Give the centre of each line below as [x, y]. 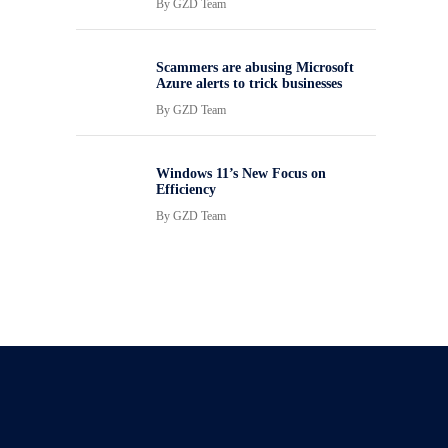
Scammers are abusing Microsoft [255, 67]
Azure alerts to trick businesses [249, 83]
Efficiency [186, 189]
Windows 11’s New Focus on [241, 173]
